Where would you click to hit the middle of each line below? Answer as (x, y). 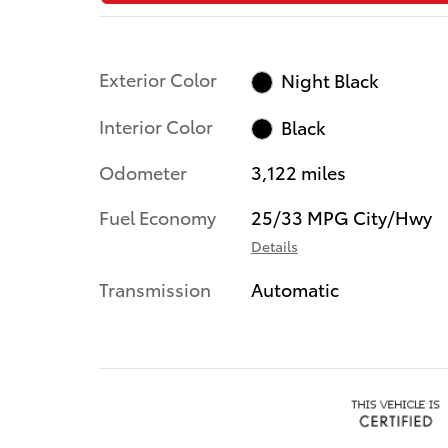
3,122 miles (298, 172)
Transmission (155, 289)
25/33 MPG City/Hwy (341, 217)
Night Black (330, 79)
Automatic (294, 289)
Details (274, 246)
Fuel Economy (157, 217)
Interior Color (156, 125)
